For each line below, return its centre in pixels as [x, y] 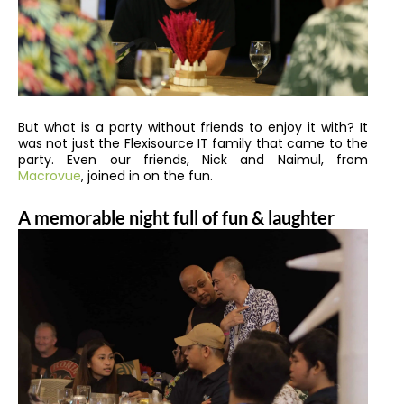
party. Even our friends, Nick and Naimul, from [193, 159]
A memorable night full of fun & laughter [176, 218]
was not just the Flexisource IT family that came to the [193, 143]
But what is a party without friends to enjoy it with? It [193, 127]
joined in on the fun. [152, 175]
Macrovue [50, 175]
